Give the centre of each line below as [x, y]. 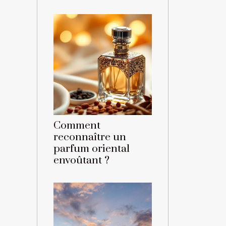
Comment [77, 126]
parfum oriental [92, 149]
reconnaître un [90, 137]
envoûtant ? [81, 161]
